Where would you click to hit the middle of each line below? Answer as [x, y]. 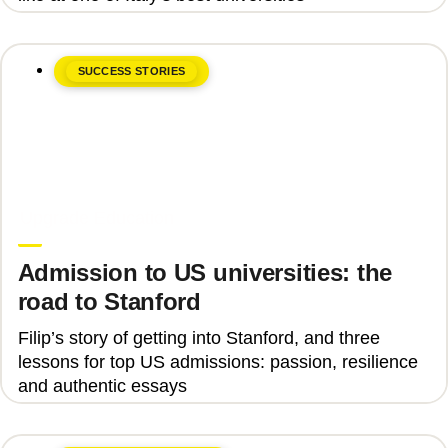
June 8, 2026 [61, 196]
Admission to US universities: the [204, 273]
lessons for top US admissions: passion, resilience [217, 362]
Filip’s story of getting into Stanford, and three [198, 338]
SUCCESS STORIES [131, 71]
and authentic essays [102, 386]
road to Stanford [109, 302]
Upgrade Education [96, 218]
